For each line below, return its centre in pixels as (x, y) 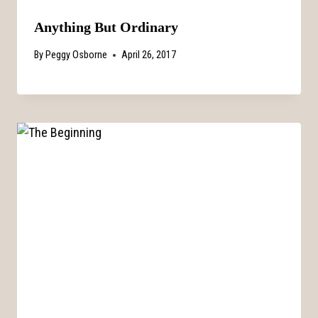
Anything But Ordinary (106, 27)
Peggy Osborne (77, 55)
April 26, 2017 (149, 55)
